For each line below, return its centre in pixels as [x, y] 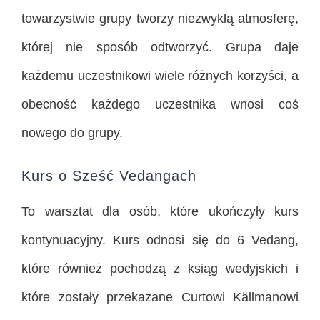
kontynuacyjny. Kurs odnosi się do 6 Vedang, [160, 240]
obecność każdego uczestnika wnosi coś [160, 105]
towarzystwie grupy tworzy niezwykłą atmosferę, [160, 19]
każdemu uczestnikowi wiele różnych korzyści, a [160, 76]
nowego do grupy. [72, 133]
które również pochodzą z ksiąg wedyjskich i [160, 269]
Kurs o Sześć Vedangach [109, 176]
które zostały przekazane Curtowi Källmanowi [160, 297]
